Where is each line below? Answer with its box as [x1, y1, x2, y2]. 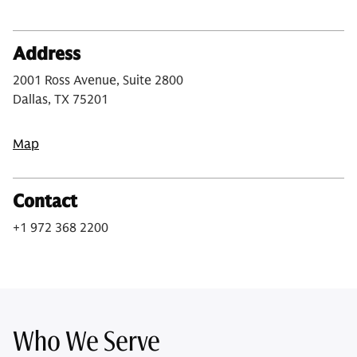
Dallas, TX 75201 [13, 92, 108, 108]
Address [13, 43, 80, 65]
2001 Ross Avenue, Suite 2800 [13, 73, 183, 88]
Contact [13, 190, 77, 212]
